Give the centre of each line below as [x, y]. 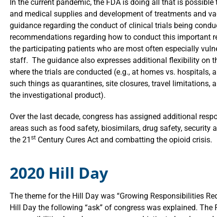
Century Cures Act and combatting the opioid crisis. [124, 140]
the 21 [20, 140]
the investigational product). [58, 95]
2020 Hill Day [59, 173]
